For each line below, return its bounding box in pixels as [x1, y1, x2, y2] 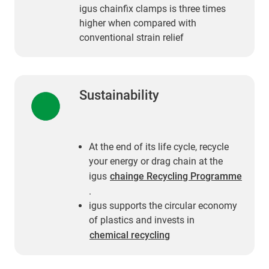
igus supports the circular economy [89, 199, 237, 211]
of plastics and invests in [89, 214, 195, 226]
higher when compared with [79, 17, 196, 29]
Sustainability [79, 87, 159, 103]
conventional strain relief [79, 31, 184, 43]
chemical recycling [89, 229, 170, 241]
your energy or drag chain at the [89, 155, 223, 167]
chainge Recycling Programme [110, 170, 242, 182]
